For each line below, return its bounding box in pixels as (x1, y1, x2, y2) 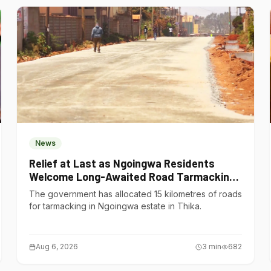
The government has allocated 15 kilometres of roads (28, 189, 242, 199)
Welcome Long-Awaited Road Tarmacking (28, 170, 235, 183)
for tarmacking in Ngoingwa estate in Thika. (28, 201, 201, 211)
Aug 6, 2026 (35, 242, 78, 251)
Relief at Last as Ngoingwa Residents (28, 157, 215, 170)
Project (28, 183, 65, 197)
